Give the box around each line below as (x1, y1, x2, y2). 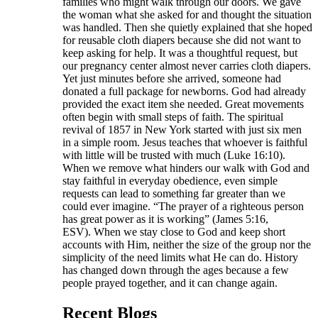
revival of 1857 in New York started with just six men (62, 123, 302, 136)
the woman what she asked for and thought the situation (62, 8, 312, 21)
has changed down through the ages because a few (62, 263, 289, 276)
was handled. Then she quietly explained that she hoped (62, 21, 312, 33)
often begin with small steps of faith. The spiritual (62, 110, 283, 123)
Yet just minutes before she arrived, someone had (62, 72, 281, 84)
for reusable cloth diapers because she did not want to (62, 33, 301, 46)
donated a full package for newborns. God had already (62, 84, 306, 97)
